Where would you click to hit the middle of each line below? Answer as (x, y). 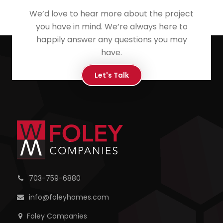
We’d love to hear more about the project (111, 13)
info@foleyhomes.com (68, 197)
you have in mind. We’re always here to (111, 26)
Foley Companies (57, 216)
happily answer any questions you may (111, 39)
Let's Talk (111, 75)
